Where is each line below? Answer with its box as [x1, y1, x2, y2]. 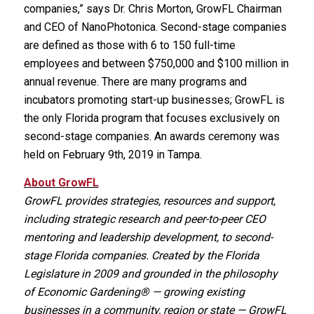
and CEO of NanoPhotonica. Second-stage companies [23, 20, 287, 34]
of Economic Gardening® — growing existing [23, 285, 245, 299]
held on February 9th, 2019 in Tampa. [23, 148, 202, 162]
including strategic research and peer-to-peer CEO [23, 212, 266, 226]
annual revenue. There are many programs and [23, 75, 247, 89]
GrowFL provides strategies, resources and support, [23, 193, 275, 207]
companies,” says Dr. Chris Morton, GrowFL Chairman [23, 2, 282, 16]
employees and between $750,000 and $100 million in [23, 57, 289, 71]
